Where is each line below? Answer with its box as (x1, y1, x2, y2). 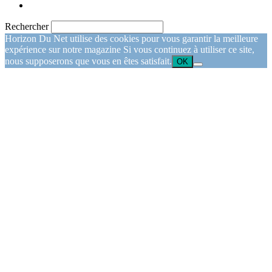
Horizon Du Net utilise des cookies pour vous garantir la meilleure (5, 33, 258, 44)
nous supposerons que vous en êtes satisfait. (5, 55, 172, 66)
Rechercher (5, 21, 49, 32)
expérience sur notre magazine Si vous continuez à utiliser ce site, (5, 44, 254, 55)
